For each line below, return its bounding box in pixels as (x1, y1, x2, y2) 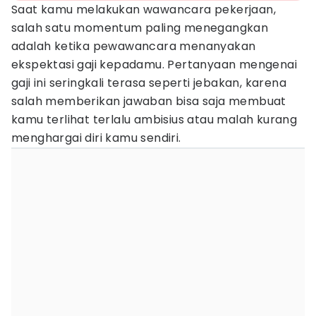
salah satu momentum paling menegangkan (11, 20, 269, 36)
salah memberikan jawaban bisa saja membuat (11, 93, 286, 109)
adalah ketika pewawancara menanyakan (11, 38, 256, 54)
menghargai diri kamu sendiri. (11, 130, 181, 146)
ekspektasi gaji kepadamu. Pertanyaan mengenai (11, 56, 297, 73)
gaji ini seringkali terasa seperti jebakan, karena (11, 75, 286, 91)
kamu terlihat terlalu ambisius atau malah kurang (11, 111, 298, 128)
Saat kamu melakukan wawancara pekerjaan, (11, 1, 276, 18)
